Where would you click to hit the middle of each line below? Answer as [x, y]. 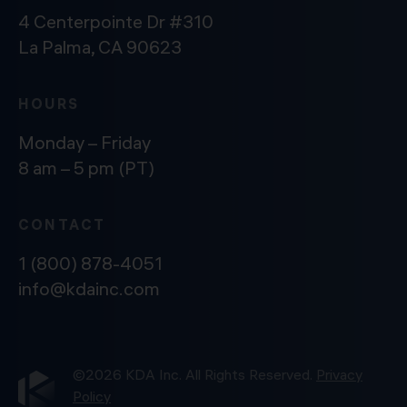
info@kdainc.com [89, 289]
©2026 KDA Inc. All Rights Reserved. [194, 375]
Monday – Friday [84, 143]
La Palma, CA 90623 [100, 47]
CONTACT [62, 225]
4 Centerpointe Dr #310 [116, 22]
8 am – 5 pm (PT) [86, 168]
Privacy [339, 375]
